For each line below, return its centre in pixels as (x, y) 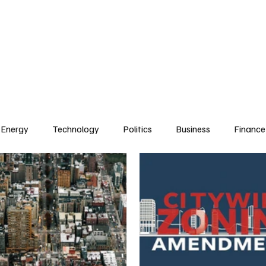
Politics (138, 129)
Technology (76, 129)
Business (193, 129)
